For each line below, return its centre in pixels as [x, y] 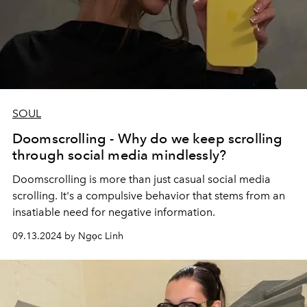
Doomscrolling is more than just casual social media [142, 179]
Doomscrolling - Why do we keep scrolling [148, 138]
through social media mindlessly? [120, 155]
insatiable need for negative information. [114, 212]
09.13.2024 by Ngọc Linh [68, 236]
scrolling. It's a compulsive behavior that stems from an [149, 196]
